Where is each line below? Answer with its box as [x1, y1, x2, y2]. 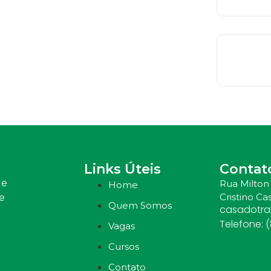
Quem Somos [108, 199, 172, 211]
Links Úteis [84, 160, 161, 177]
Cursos [108, 240, 139, 252]
